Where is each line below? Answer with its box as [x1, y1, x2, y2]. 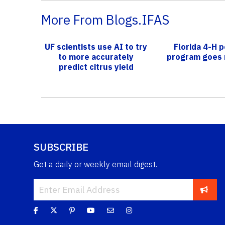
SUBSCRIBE [34, 140, 88, 154]
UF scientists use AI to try [45, 41, 148, 52]
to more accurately [58, 51, 134, 62]
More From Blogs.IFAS [41, 11, 169, 28]
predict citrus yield [58, 61, 134, 72]
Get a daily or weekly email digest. [34, 159, 157, 169]
